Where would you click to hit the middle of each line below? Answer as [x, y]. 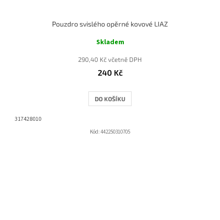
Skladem [110, 42]
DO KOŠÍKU [110, 99]
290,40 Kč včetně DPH [110, 60]
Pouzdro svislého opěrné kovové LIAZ [110, 24]
